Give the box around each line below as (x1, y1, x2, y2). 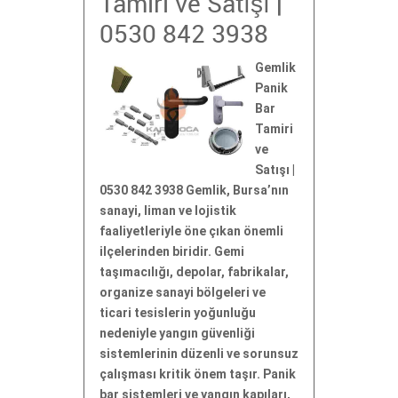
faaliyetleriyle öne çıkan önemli (99, 224, 283, 238)
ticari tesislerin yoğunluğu (99, 306, 256, 320)
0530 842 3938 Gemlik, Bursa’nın (99, 183, 289, 197)
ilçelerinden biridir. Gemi (99, 244, 244, 259)
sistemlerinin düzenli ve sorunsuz (99, 346, 298, 361)
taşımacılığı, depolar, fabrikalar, (99, 265, 289, 279)
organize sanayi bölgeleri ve (99, 285, 266, 299)
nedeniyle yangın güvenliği (99, 326, 255, 340)
